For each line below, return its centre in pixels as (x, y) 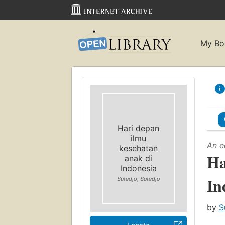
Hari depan (138, 128)
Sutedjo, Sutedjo (138, 179)
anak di (138, 158)
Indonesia (138, 168)
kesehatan (138, 148)
